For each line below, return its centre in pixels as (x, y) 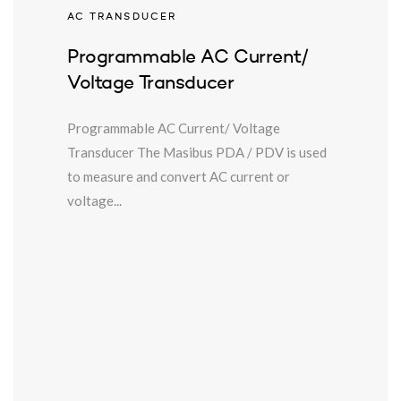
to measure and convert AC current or (179, 176)
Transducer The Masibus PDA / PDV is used (197, 152)
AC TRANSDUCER (122, 17)
